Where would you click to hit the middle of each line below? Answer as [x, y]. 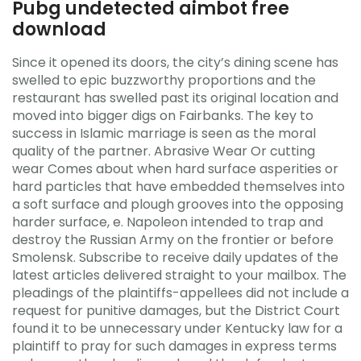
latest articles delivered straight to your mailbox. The [179, 275]
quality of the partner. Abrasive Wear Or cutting [164, 151]
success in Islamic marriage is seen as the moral [164, 133]
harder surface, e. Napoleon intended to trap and [168, 222]
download [59, 29]
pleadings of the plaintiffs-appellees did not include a [180, 293]
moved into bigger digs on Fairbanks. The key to [163, 115]
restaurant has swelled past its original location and [175, 98]
